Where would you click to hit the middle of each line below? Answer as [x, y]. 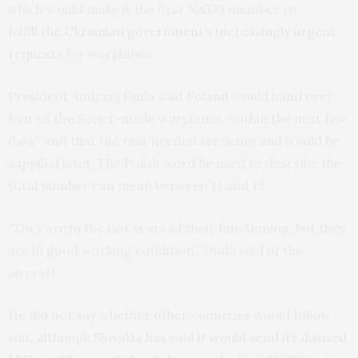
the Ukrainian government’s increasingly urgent [188, 32]
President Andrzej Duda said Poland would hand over [171, 96]
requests [35, 54]
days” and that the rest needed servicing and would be [174, 141]
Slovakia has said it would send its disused [220, 338]
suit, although [51, 338]
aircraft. [34, 273]
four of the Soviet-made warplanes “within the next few [177, 119]
